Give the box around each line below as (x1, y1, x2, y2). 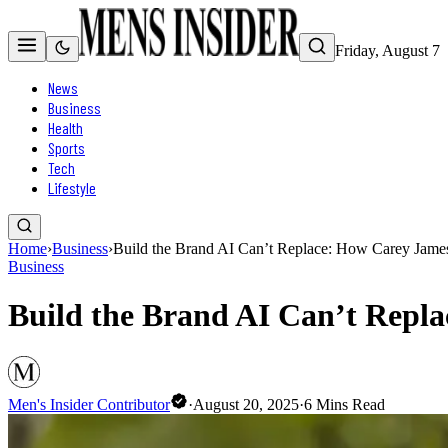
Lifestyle (48, 178, 96, 197)
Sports (48, 138, 85, 157)
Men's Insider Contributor (8, 395, 170, 413)
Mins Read (312, 395, 385, 413)
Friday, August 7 (335, 42, 440, 59)
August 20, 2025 (193, 395, 299, 413)
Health (48, 118, 83, 137)
